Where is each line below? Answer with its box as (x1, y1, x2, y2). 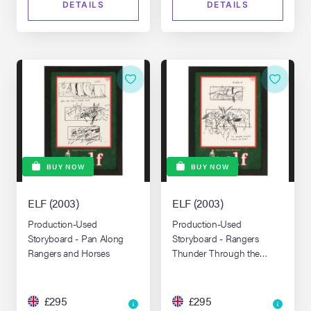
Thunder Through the (172, 245, 260, 260)
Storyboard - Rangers (172, 230, 259, 245)
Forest (172, 260, 198, 274)
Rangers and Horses (28, 245, 110, 260)
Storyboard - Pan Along (28, 230, 124, 245)
